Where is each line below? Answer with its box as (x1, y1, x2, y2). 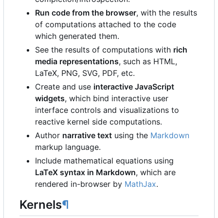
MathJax (125, 179, 156, 189)
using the (112, 130, 150, 141)
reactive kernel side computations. (35, 117, 162, 127)
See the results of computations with (35, 45, 173, 55)
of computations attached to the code (35, 19, 176, 30)
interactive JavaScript (93, 82, 174, 92)
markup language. (35, 142, 101, 152)
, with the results (136, 8, 197, 18)
